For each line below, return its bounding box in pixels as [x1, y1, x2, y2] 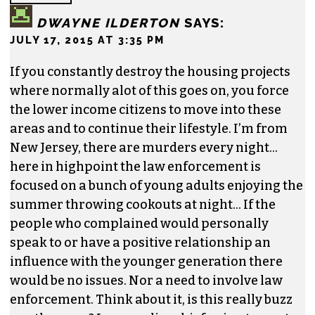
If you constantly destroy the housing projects [10, 63, 290, 79]
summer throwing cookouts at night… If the [10, 196, 276, 212]
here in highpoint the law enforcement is [10, 158, 261, 174]
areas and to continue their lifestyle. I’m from [10, 120, 288, 136]
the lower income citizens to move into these [10, 101, 281, 117]
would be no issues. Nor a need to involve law [10, 272, 283, 288]
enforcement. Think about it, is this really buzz [10, 291, 292, 307]
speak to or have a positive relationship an [10, 234, 271, 250]
